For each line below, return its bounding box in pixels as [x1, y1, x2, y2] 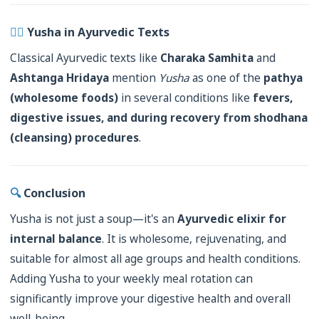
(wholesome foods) [10, 90, 118, 105]
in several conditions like [118, 90, 253, 105]
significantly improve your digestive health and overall [10, 291, 291, 306]
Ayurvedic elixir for [177, 211, 286, 226]
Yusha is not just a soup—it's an [10, 211, 177, 226]
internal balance [10, 231, 102, 246]
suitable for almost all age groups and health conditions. [10, 251, 300, 266]
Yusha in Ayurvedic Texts [27, 24, 169, 40]
